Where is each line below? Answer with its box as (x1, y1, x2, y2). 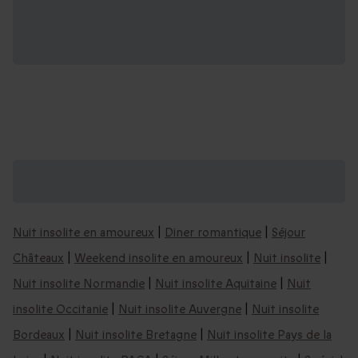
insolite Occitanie (13, 300, 108, 317)
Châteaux (13, 249, 64, 266)
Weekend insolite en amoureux (74, 249, 243, 266)
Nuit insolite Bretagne (75, 326, 197, 343)
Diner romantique (165, 224, 261, 241)
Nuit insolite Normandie (13, 275, 145, 292)
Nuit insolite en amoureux (13, 224, 154, 241)
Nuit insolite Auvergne (118, 300, 241, 317)
